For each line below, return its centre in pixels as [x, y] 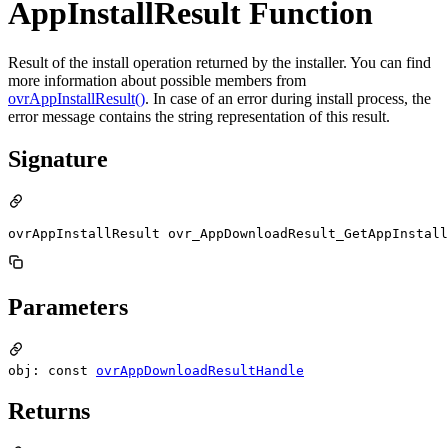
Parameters [68, 306]
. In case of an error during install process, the [288, 98]
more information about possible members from [157, 80]
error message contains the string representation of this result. [199, 116]
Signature [58, 158]
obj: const [52, 370]
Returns [49, 411]
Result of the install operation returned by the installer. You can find [219, 62]
